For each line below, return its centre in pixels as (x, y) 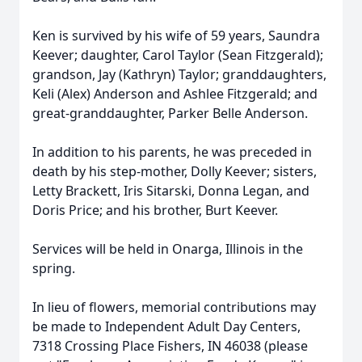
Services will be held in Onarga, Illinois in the (168, 249)
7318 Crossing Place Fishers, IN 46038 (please (170, 346)
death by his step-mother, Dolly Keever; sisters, (175, 171)
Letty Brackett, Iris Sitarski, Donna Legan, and (171, 191)
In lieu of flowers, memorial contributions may (174, 307)
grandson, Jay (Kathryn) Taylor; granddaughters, (179, 74)
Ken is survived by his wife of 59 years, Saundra (176, 36)
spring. (57, 268)
